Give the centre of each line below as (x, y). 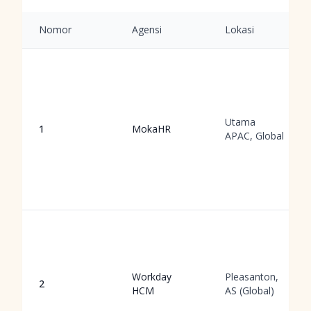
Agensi (147, 30)
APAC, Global (254, 136)
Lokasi (239, 30)
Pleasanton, (252, 277)
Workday (152, 277)
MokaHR (151, 129)
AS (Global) (250, 291)
